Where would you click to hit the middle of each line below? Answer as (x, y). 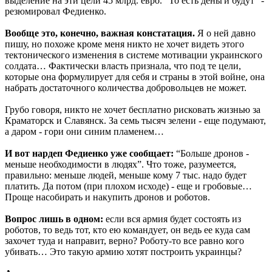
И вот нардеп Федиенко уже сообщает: (89, 153)
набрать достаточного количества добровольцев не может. (126, 87)
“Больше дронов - (211, 153)
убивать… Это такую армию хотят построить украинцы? (123, 251)
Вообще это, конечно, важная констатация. (101, 33)
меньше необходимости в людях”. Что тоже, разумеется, (121, 164)
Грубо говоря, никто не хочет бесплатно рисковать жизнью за (133, 109)
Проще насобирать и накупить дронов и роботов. (107, 197)
